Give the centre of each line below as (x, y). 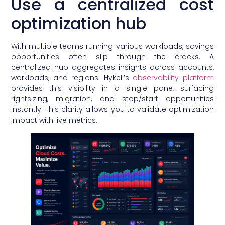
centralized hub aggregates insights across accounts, (113, 68)
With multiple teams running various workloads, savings (113, 46)
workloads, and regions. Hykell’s (72, 78)
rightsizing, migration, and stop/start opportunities (113, 99)
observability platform (173, 78)
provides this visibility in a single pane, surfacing (113, 89)
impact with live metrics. (54, 120)
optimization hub (79, 24)
